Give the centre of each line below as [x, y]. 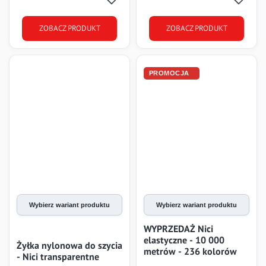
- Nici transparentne [58, 256]
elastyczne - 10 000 [184, 240]
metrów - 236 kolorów [190, 251]
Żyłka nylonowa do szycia [69, 245]
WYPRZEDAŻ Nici [178, 228]
